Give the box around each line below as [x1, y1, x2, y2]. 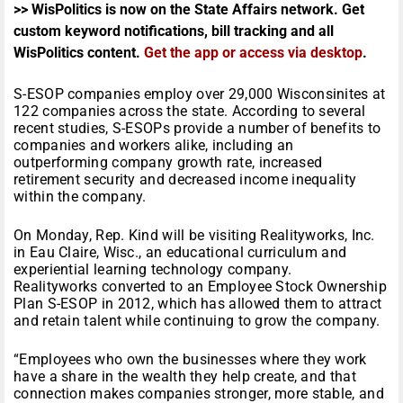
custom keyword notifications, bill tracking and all [13, 22, 334, 40]
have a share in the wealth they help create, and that [13, 368, 356, 386]
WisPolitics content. [13, 44, 144, 62]
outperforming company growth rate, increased [13, 154, 323, 172]
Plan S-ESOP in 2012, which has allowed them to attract [13, 295, 382, 313]
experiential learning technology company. [13, 261, 292, 279]
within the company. [13, 188, 147, 206]
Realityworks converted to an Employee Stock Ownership [13, 278, 387, 296]
